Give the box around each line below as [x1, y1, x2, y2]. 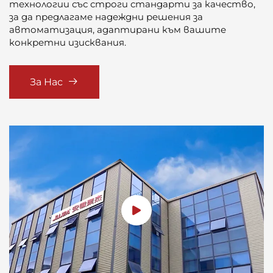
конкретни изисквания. [9, 37, 126, 49]
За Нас [30, 76, 63, 88]
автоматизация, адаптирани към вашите [9, 24, 226, 36]
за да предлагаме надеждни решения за [9, 11, 203, 23]
